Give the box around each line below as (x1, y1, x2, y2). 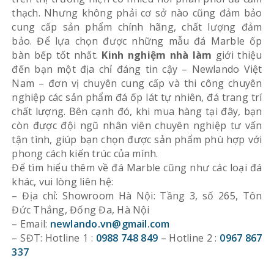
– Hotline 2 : (160, 231, 217, 245)
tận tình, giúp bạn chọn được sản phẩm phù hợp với (12, 132, 262, 146)
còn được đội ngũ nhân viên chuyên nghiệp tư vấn (12, 118, 262, 132)
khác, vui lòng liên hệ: (12, 174, 114, 188)
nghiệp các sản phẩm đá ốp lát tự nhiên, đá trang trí (12, 90, 262, 104)
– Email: (12, 217, 50, 231)
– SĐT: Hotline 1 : (12, 231, 96, 245)
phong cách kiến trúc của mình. (12, 146, 158, 160)
